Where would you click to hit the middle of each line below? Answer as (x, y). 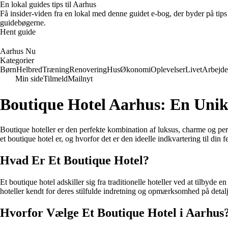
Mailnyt (80, 79)
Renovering (88, 69)
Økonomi (135, 69)
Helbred (29, 69)
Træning (56, 69)
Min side (29, 79)
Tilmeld (55, 79)
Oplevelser (168, 69)
